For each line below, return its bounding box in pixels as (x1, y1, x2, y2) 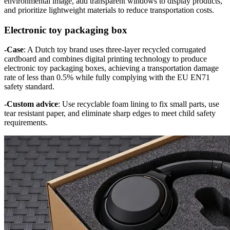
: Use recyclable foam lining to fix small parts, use (58, 100, 219, 109)
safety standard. (4, 82, 54, 91)
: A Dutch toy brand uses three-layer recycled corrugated (24, 45, 206, 54)
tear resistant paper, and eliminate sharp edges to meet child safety (4, 109, 216, 118)
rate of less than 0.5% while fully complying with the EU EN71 (4, 73, 210, 82)
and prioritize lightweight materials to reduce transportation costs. (4, 5, 214, 14)
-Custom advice (4, 100, 58, 109)
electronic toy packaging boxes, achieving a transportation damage (4, 64, 219, 73)
